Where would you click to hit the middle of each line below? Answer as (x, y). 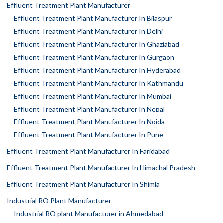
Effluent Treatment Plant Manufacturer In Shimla (83, 184)
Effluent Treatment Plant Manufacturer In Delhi (88, 31)
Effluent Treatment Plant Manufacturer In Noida (89, 121)
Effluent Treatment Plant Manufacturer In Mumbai (93, 96)
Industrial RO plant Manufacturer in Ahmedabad (89, 213)
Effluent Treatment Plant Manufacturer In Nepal (89, 109)
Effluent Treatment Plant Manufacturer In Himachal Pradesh (101, 167)
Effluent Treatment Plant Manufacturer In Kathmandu (99, 83)
